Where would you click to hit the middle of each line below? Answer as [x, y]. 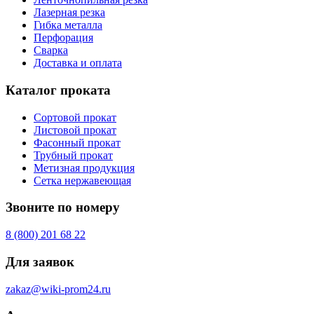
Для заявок [40, 261]
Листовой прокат [75, 130]
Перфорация [63, 38]
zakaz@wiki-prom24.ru [58, 289]
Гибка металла [68, 25]
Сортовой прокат [75, 117]
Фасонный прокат [77, 142]
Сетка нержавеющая [82, 180]
